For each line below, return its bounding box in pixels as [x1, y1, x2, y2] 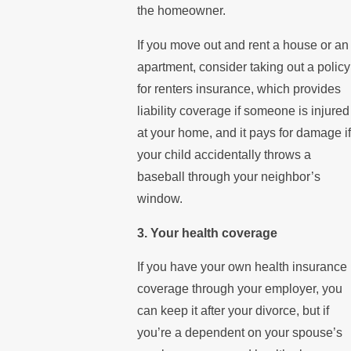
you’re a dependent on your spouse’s [136, 326, 342, 340]
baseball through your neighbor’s [136, 170, 320, 184]
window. [136, 192, 183, 206]
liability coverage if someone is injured [136, 104, 349, 118]
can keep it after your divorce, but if [136, 304, 329, 318]
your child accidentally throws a [136, 148, 311, 162]
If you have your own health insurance [136, 260, 347, 274]
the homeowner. [136, 4, 226, 18]
